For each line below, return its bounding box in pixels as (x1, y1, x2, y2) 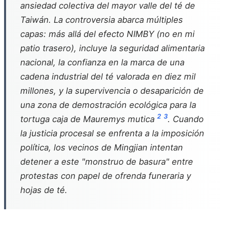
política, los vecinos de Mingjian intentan (20, 142, 183, 153)
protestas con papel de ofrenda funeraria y (20, 171, 191, 181)
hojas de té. (20, 185, 67, 195)
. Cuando (168, 114, 204, 124)
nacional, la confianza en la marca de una (20, 57, 184, 67)
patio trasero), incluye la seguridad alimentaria (20, 43, 205, 53)
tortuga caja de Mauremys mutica (20, 114, 157, 124)
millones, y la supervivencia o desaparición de (20, 86, 204, 96)
